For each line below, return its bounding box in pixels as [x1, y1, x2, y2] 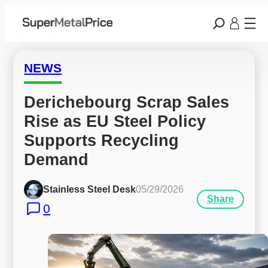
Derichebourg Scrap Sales [24, 92, 230, 111]
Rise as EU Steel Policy [24, 111, 206, 130]
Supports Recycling [24, 130, 179, 150]
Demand [24, 150, 89, 169]
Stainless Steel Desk [43, 184, 136, 195]
